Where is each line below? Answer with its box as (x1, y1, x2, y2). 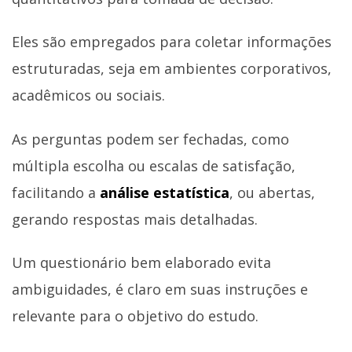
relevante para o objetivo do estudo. (12, 306, 258, 326)
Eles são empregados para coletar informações (12, 32, 332, 52)
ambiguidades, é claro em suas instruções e (12, 280, 308, 299)
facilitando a (12, 182, 100, 202)
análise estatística (100, 182, 229, 202)
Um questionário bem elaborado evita (12, 253, 271, 273)
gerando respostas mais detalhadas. (12, 209, 258, 229)
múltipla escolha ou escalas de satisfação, (12, 156, 295, 175)
